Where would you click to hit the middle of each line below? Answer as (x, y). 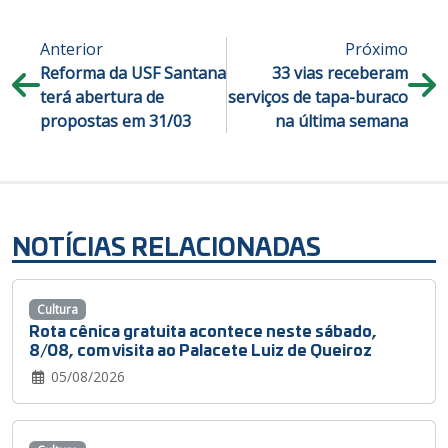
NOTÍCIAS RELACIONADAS (166, 245)
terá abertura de (102, 96)
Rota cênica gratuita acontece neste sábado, (203, 329)
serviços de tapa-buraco (318, 96)
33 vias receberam (340, 72)
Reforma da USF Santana (133, 72)
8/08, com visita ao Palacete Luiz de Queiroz (200, 348)
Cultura (57, 309)
